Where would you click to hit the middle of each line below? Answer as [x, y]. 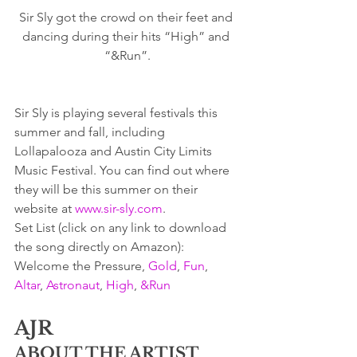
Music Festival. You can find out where [124, 170]
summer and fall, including [91, 131]
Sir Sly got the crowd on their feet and [127, 17]
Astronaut [73, 284]
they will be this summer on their [108, 189]
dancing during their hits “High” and [127, 36]
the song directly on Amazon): [102, 246]
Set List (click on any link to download [122, 227]
